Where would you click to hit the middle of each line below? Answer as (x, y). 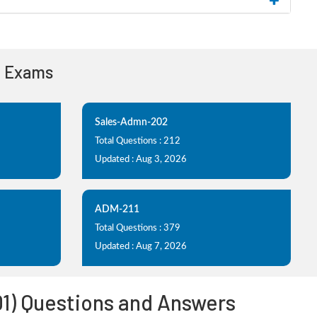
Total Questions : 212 (138, 141)
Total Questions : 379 (138, 228)
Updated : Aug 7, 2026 (141, 247)
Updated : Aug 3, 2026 (141, 160)
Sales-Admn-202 (131, 122)
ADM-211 (117, 209)
